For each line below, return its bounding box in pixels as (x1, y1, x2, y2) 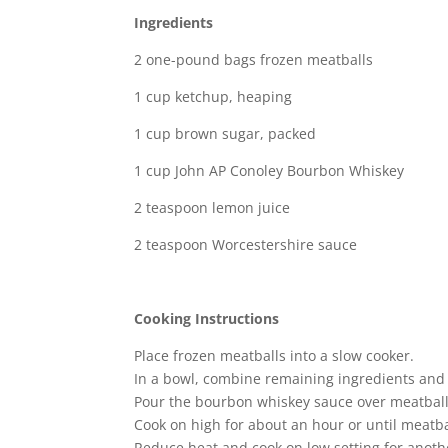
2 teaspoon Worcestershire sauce (134, 234, 358, 254)
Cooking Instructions (134, 308, 280, 328)
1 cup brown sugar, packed (134, 123, 317, 143)
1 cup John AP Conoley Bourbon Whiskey (134, 160, 405, 180)
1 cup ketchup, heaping (134, 86, 293, 106)
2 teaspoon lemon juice (134, 197, 291, 217)
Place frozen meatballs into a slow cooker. (134, 345, 415, 365)
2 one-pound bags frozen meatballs (134, 49, 374, 69)
